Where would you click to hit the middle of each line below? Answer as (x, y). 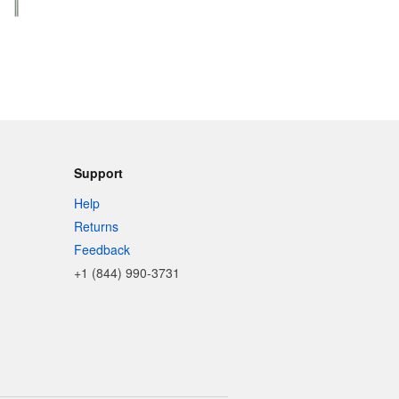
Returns (97, 226)
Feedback (102, 249)
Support (99, 173)
